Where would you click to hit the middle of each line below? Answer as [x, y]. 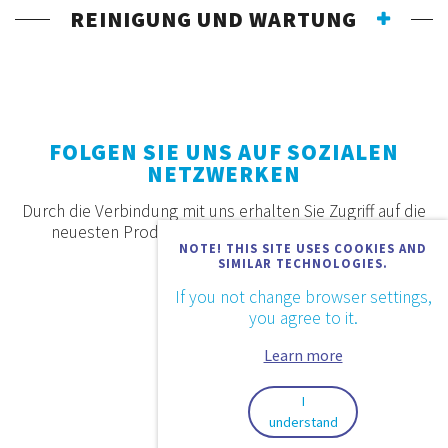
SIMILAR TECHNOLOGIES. [303, 262]
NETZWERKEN [224, 173]
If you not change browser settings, [303, 296]
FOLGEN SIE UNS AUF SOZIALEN [224, 151]
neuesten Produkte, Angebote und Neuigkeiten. [224, 231]
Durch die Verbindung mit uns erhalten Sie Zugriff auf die [224, 210]
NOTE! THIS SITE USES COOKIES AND [303, 247]
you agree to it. [303, 317]
